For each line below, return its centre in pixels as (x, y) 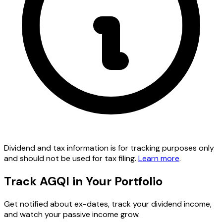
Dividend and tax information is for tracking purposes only (109, 148)
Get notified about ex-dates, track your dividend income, (108, 204)
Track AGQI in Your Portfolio (83, 181)
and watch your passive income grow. (72, 215)
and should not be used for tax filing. (71, 159)
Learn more (159, 159)
